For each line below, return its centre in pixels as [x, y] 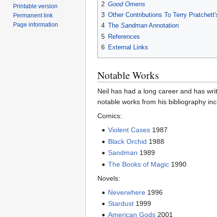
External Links [128, 47]
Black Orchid [128, 141]
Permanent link [33, 15]
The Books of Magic [139, 164]
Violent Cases [129, 130]
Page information [36, 24]
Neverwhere [127, 192]
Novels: [109, 178]
